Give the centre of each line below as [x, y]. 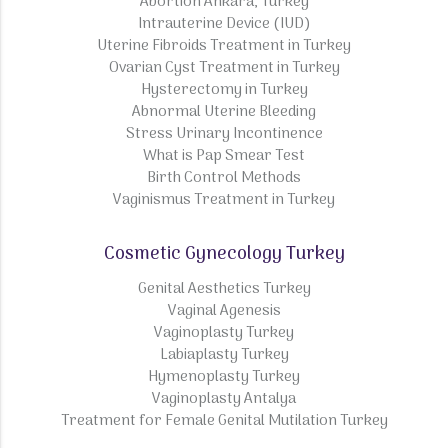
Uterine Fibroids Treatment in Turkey [224, 46]
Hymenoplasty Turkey [224, 377]
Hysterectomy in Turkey [224, 90]
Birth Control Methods [224, 178]
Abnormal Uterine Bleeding [224, 112]
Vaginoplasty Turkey [224, 333]
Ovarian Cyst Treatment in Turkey [224, 68]
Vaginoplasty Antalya [224, 399]
